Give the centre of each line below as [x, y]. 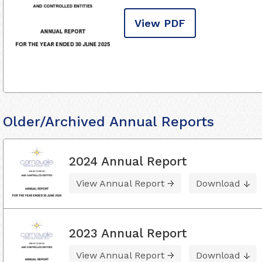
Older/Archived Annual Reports [108, 122]
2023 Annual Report [128, 233]
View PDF [160, 23]
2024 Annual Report [128, 161]
